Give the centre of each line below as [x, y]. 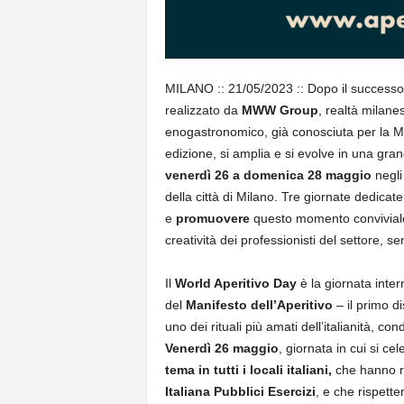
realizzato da [203, 110]
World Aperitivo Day [235, 283]
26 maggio [246, 348]
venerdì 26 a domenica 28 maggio [268, 175]
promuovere [212, 218]
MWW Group [280, 110]
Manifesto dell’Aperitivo [261, 305]
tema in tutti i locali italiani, [250, 370]
